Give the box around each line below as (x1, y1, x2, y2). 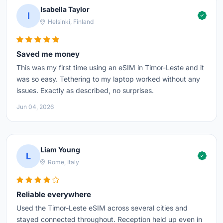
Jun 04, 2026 (16, 103, 54, 111)
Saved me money (16, 49, 80, 59)
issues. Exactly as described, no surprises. (16, 86, 154, 95)
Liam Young (40, 145, 80, 154)
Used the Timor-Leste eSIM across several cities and (16, 203, 188, 212)
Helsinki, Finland (46, 18, 94, 26)
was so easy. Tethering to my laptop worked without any (16, 74, 200, 83)
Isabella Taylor (40, 5, 90, 14)
